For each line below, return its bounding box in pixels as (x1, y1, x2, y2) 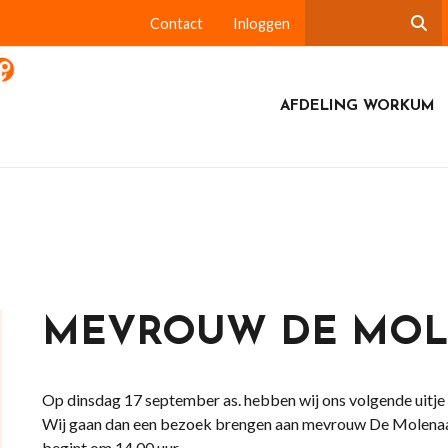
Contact (149, 15, 203, 32)
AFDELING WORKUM (279, 99, 435, 114)
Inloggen (232, 15, 290, 32)
